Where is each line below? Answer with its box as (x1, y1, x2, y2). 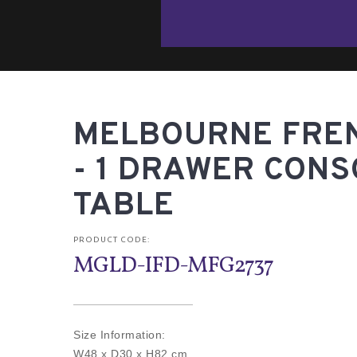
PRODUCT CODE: (73, 235, 150, 244)
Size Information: (73, 328, 166, 341)
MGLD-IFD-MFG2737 (73, 250, 273, 281)
